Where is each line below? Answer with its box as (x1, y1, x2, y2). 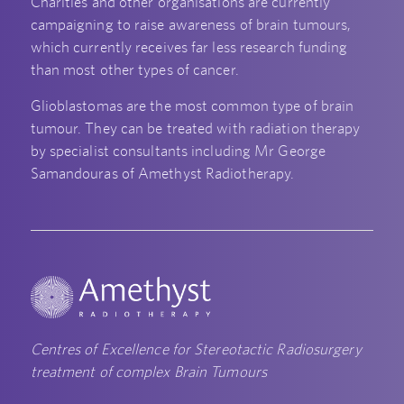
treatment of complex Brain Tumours (30, 362, 267, 381)
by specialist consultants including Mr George (30, 141, 326, 160)
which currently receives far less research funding (30, 38, 348, 57)
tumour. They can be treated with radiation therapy (30, 118, 361, 137)
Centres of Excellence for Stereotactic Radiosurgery (30, 339, 362, 358)
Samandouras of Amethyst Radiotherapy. (30, 163, 295, 182)
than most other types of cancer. (30, 60, 239, 79)
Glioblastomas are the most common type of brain (30, 96, 354, 115)
